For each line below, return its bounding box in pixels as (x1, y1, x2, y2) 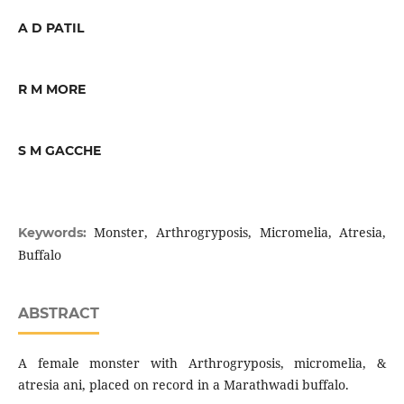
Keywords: (17, 225, 95, 242)
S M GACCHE (17, 142, 101, 160)
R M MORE (17, 81, 86, 98)
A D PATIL (17, 20, 84, 36)
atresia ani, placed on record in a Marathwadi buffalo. (17, 376, 349, 394)
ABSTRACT (17, 305, 99, 323)
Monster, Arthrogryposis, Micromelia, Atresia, (94, 224, 387, 242)
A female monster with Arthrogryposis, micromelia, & (17, 354, 387, 372)
